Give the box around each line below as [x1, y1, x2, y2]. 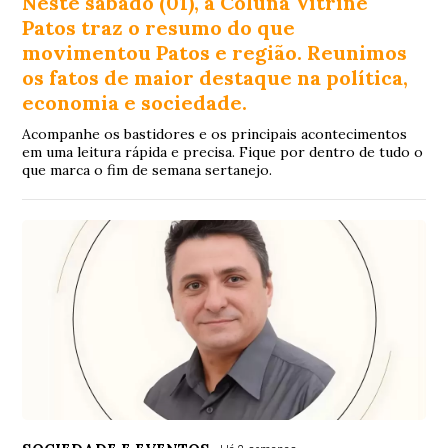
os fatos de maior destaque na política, [22, 64, 409, 90]
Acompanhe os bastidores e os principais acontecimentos [22, 124, 408, 143]
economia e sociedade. [22, 89, 248, 115]
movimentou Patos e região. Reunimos [22, 39, 408, 65]
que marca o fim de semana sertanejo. [22, 160, 273, 179]
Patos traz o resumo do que [22, 14, 296, 40]
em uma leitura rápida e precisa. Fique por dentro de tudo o [22, 142, 424, 161]
